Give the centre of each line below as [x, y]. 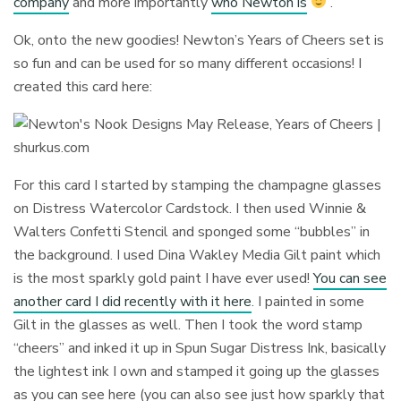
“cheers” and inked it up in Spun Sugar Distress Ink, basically [200, 348]
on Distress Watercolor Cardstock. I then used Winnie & [190, 208]
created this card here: [83, 86]
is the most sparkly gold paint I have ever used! [164, 278]
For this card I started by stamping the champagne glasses [198, 185]
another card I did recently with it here [133, 301]
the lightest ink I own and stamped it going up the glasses [197, 371]
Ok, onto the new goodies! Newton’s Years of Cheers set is [199, 40]
